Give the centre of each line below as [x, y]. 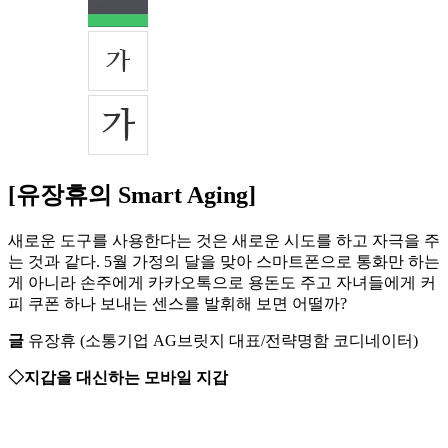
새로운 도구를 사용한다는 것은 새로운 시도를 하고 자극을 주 [224, 241]
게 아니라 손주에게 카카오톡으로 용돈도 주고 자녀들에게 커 [222, 283]
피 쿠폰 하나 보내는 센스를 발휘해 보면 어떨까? [177, 304]
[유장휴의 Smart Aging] [132, 195]
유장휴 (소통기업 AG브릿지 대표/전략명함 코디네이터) [221, 341]
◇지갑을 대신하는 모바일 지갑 [118, 378]
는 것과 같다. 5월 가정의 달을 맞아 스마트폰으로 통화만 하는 [224, 262]
